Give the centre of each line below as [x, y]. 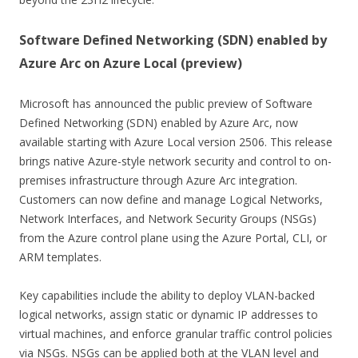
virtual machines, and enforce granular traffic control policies [176, 333]
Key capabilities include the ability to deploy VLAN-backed [167, 295]
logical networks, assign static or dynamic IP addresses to [169, 314]
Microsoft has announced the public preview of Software [166, 103]
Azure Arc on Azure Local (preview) [131, 63]
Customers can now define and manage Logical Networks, [171, 199]
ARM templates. [60, 257]
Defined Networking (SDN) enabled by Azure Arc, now [159, 122]
